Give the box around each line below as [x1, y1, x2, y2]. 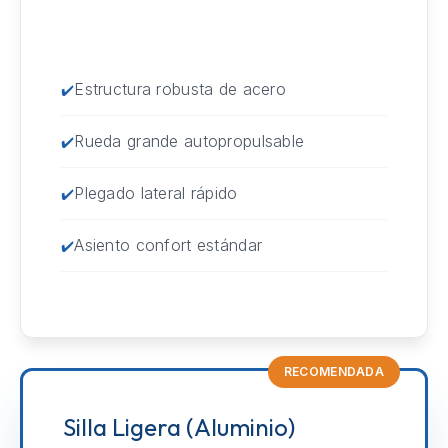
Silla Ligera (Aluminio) [62, 412, 295, 443]
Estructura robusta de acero [74, 79, 286, 100]
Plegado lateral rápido [74, 183, 238, 204]
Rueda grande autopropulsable [74, 131, 305, 152]
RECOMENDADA [283, 364, 385, 380]
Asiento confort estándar [74, 235, 263, 256]
